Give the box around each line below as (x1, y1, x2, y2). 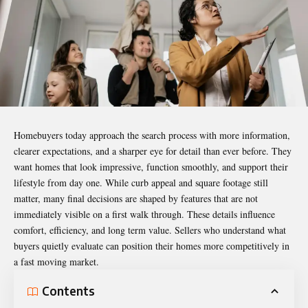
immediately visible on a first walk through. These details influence (14, 207, 275, 221)
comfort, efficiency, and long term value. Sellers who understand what (14, 223, 286, 236)
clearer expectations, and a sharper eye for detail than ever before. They (14, 144, 291, 157)
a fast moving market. (14, 254, 99, 268)
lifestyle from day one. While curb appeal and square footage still (14, 175, 268, 189)
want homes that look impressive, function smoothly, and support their (14, 159, 288, 173)
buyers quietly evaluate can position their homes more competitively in (14, 239, 289, 252)
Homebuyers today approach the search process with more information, (14, 128, 290, 142)
